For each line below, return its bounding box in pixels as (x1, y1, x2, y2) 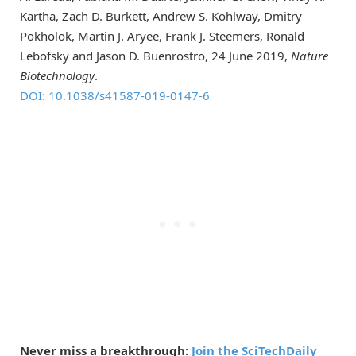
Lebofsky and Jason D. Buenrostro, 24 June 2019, (20, 47, 291, 64)
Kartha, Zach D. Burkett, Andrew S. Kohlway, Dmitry (20, 7, 302, 24)
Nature (291, 47, 328, 64)
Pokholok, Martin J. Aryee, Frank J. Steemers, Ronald (20, 27, 304, 44)
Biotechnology (20, 67, 95, 83)
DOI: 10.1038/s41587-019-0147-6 (20, 87, 210, 103)
